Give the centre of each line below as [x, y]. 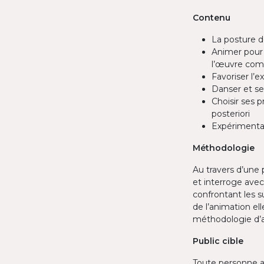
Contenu [212, 18]
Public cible [218, 241]
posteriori [231, 114]
